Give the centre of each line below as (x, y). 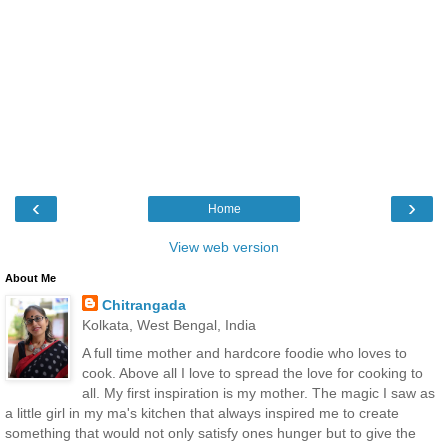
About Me (30, 278)
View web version (224, 247)
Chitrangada (143, 305)
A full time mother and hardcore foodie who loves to (244, 352)
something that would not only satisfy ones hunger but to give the (210, 432)
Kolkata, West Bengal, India (168, 325)
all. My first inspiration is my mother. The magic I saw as (258, 392)
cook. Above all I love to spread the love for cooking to (252, 372)
